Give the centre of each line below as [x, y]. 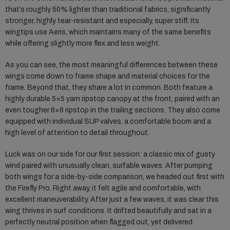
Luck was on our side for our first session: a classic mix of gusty [110, 155]
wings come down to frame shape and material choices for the [108, 76]
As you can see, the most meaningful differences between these [111, 65]
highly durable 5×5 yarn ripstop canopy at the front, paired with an [112, 99]
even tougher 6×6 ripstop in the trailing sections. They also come [113, 110]
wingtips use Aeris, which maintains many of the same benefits [108, 32]
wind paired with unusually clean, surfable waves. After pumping [109, 166]
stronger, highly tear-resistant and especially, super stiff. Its [102, 21]
